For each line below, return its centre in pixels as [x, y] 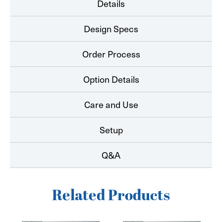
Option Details [111, 79]
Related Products [111, 196]
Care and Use [111, 105]
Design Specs [111, 29]
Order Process [111, 54]
